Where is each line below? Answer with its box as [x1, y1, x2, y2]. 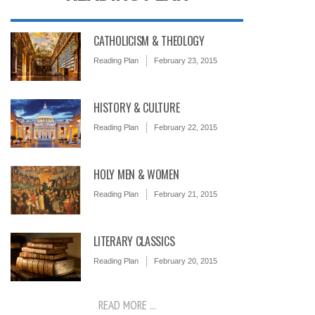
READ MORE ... [98, 297, 156, 314]
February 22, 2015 [154, 123, 218, 132]
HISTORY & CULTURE [94, 99, 180, 117]
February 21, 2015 [154, 190, 218, 199]
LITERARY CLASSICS [94, 233, 175, 250]
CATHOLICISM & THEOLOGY [94, 32, 205, 50]
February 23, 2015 [154, 56, 218, 65]
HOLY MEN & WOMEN [94, 166, 179, 184]
